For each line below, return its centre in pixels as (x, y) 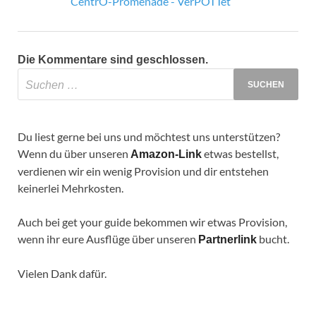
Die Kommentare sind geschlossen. (113, 60)
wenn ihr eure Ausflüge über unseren (108, 239)
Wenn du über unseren (74, 154)
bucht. (273, 239)
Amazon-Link (166, 154)
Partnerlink (227, 240)
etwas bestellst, (240, 154)
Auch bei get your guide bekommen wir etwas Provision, (152, 222)
